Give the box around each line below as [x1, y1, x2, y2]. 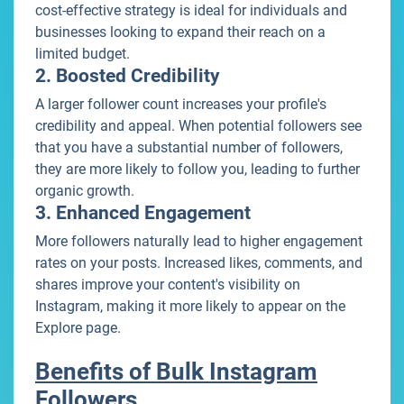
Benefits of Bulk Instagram [35, 358, 317, 386]
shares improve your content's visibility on [35, 276, 300, 294]
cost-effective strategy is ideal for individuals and [35, 2, 347, 20]
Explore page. [35, 319, 121, 337]
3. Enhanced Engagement [35, 202, 251, 225]
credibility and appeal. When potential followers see [35, 117, 362, 135]
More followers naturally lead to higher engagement [35, 233, 363, 251]
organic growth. [35, 182, 134, 200]
